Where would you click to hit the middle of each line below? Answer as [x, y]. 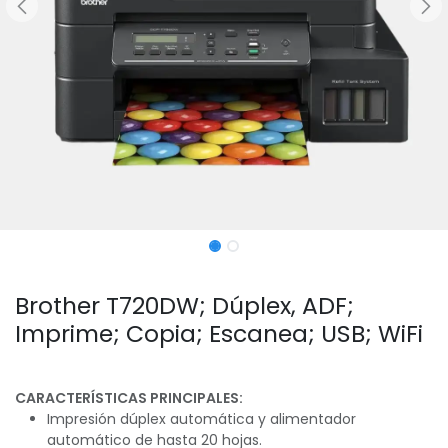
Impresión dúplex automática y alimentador [201, 418]
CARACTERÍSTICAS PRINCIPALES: [129, 397]
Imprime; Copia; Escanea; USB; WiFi [219, 333]
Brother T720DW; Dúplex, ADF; [184, 305]
